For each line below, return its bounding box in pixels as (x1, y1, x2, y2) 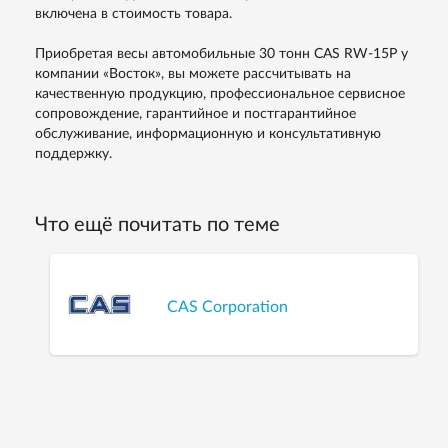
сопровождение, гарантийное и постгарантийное (35, 107, 356, 122)
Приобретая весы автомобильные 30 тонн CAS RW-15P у (35, 47, 408, 62)
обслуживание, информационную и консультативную (35, 127, 381, 142)
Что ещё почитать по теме (35, 215, 280, 236)
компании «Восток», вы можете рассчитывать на (35, 67, 351, 82)
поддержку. (35, 147, 112, 162)
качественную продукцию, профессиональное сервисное (35, 87, 405, 102)
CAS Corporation (167, 298, 289, 315)
